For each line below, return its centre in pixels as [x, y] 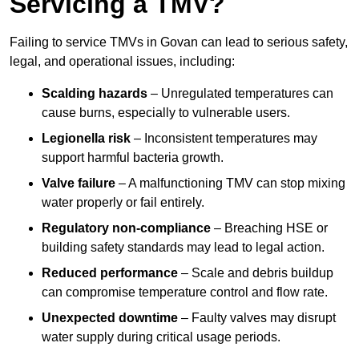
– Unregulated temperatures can [240, 94]
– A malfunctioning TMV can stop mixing [230, 184]
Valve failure [79, 184]
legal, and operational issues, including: [122, 62]
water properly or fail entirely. [123, 203]
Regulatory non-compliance [126, 228]
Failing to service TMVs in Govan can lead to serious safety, [179, 42]
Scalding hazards [95, 94]
